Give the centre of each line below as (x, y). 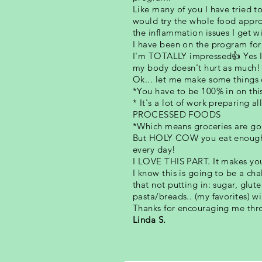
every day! (154, 149)
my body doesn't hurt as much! (197, 68)
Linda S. (149, 220)
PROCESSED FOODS (177, 114)
